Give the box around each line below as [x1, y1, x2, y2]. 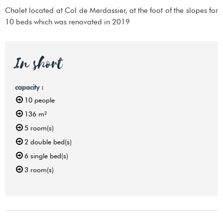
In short [15, 55, 63, 73]
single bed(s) [30, 151, 68, 160]
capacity [15, 83, 41, 91]
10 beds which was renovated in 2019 [5, 16, 130, 26]
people [34, 96, 55, 104]
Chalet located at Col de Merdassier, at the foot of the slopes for [5, 5, 218, 15]
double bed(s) [30, 137, 72, 146]
